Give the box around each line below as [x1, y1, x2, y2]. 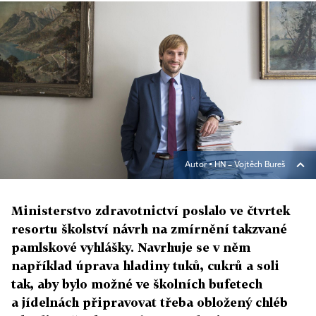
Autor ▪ [185, 161, 214, 169]
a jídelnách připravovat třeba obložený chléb [11, 295, 288, 310]
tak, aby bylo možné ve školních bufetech [11, 276, 262, 291]
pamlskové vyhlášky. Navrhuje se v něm [11, 240, 250, 255]
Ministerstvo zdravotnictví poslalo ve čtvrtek [11, 203, 290, 218]
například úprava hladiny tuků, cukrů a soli [11, 258, 279, 273]
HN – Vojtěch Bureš [214, 161, 285, 169]
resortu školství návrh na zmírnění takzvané [11, 221, 287, 236]
